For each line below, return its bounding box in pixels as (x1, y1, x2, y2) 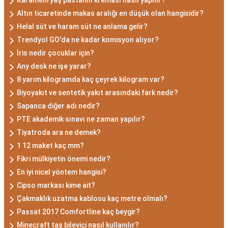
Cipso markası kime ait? (17, 181, 95, 189)
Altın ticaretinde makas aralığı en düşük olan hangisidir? (17, 9, 204, 17)
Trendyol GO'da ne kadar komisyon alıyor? (17, 35, 159, 44)
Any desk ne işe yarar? (17, 62, 91, 70)
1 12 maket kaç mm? (17, 141, 84, 150)
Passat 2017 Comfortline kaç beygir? (17, 207, 140, 216)
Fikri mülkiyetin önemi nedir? (17, 154, 110, 163)
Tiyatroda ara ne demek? (17, 128, 101, 136)
